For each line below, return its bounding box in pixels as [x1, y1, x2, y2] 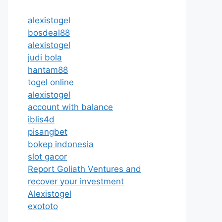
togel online [28, 77, 74, 87]
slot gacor [28, 152, 67, 162]
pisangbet [28, 127, 67, 137]
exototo [28, 201, 58, 211]
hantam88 [28, 65, 68, 75]
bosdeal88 [28, 28, 70, 38]
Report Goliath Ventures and [28, 164, 141, 174]
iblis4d [28, 114, 55, 124]
